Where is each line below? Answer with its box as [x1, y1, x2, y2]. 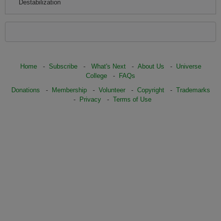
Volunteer [98, 86, 125, 94]
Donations [11, 86, 40, 94]
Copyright [137, 86, 164, 94]
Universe [176, 62, 201, 70]
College [86, 72, 107, 79]
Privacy [79, 96, 101, 104]
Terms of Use [113, 96, 151, 104]
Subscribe [48, 62, 77, 70]
